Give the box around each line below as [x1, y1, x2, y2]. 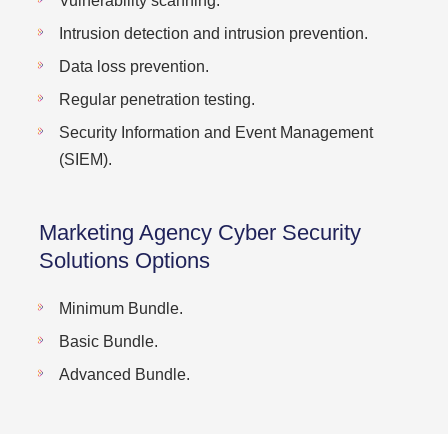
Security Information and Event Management [59, 124, 373, 141]
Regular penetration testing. [59, 91, 255, 108]
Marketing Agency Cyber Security [39, 220, 361, 245]
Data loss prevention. [59, 58, 209, 75]
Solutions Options [39, 248, 210, 273]
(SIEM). [59, 151, 112, 168]
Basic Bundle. [59, 333, 158, 350]
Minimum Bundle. [59, 300, 183, 317]
